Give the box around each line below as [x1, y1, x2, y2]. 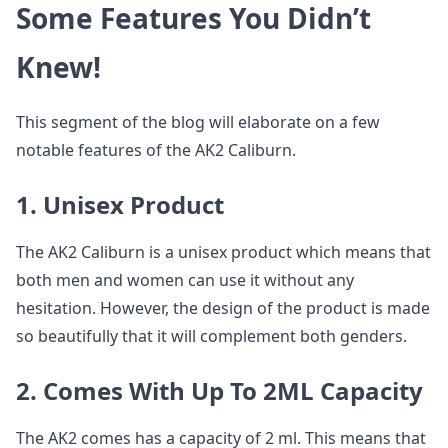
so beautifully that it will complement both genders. [16, 324, 407, 347]
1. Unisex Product [16, 187, 224, 221]
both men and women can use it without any [16, 268, 354, 291]
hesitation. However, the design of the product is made [16, 296, 430, 319]
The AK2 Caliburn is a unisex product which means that [16, 240, 431, 263]
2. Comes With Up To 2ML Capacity [16, 373, 423, 407]
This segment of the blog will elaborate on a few [16, 110, 380, 133]
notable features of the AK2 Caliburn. [16, 138, 296, 161]
